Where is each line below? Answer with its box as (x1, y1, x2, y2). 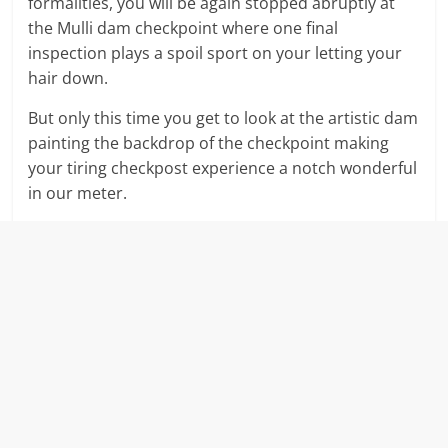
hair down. (28, 67, 109, 90)
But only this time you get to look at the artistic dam (28, 107, 419, 130)
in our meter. (28, 182, 128, 205)
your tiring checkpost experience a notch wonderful (28, 157, 418, 180)
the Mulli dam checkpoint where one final (28, 17, 339, 40)
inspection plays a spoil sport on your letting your (28, 42, 403, 65)
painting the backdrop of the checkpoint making (28, 132, 390, 155)
